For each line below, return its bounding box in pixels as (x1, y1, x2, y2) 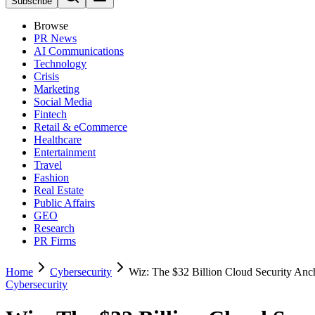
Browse (34, 20, 68, 32)
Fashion (34, 172, 69, 184)
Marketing (34, 83, 79, 95)
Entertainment (34, 146, 96, 158)
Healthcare (34, 134, 82, 146)
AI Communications (34, 45, 124, 57)
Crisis (34, 70, 59, 82)
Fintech (34, 108, 67, 120)
